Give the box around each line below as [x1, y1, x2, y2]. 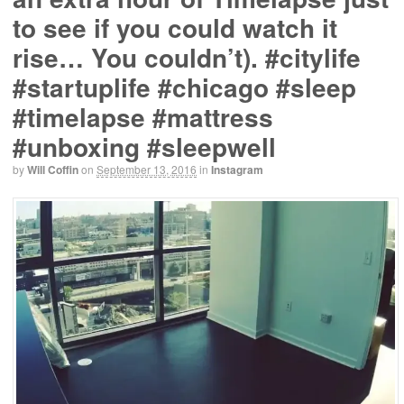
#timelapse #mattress [13, 98, 273, 136]
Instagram [211, 161, 263, 179]
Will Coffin [27, 161, 78, 179]
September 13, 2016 [96, 161, 197, 178]
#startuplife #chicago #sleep [13, 69, 356, 106]
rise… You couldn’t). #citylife [13, 39, 361, 77]
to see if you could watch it [13, 9, 337, 47]
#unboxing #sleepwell [13, 128, 276, 166]
